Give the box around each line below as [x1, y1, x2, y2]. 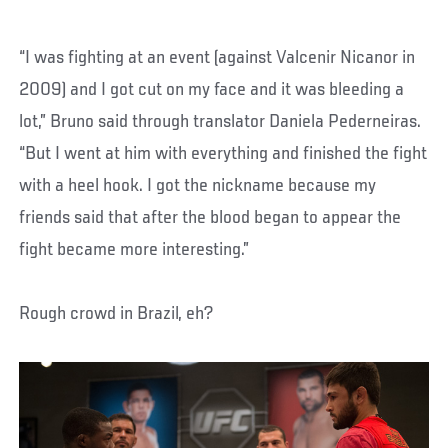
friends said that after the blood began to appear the [19, 208, 402, 229]
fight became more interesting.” [19, 240, 250, 261]
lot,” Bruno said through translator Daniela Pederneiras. [19, 112, 422, 133]
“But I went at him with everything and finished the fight [19, 144, 428, 165]
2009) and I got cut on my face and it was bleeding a [19, 80, 405, 101]
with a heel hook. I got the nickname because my [19, 176, 377, 197]
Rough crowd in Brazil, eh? [19, 304, 214, 325]
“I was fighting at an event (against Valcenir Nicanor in [19, 48, 416, 69]
